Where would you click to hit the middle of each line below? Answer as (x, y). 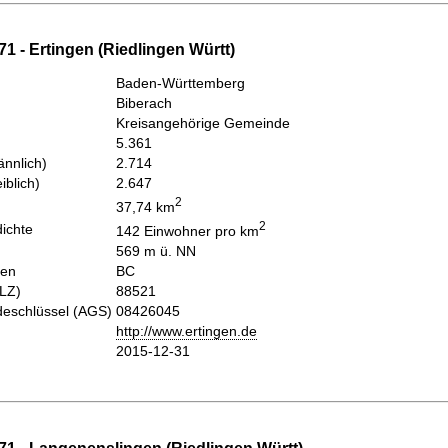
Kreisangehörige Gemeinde (203, 123)
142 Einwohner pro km (187, 231)
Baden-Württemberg (180, 83)
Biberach (144, 103)
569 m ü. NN (156, 251)
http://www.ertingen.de (186, 331)
